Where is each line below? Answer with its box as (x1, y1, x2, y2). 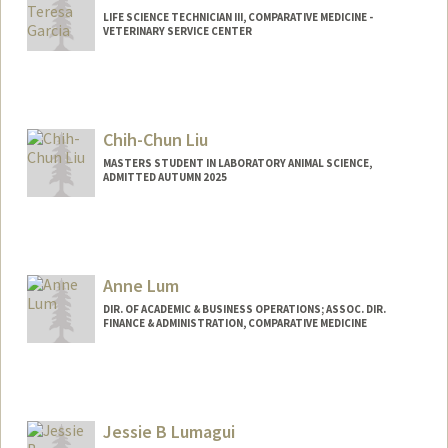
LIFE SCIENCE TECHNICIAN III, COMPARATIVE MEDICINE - (102, 10, 373, 25)
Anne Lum (102, 273, 179, 297)
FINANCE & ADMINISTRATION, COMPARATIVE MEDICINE (102, 315, 367, 330)
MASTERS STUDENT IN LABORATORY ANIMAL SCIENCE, (102, 156, 372, 171)
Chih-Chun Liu (102, 128, 208, 152)
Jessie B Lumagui (102, 419, 235, 443)
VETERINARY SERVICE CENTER (102, 24, 252, 39)
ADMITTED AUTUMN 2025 (102, 170, 227, 185)
